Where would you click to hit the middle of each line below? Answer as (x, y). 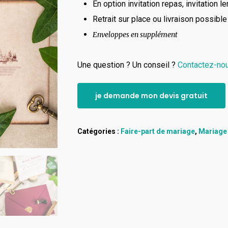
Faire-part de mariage (158, 131)
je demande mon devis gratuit (151, 96)
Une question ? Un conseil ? (127, 65)
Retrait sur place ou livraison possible (160, 19)
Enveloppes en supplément (135, 35)
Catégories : (99, 131)
